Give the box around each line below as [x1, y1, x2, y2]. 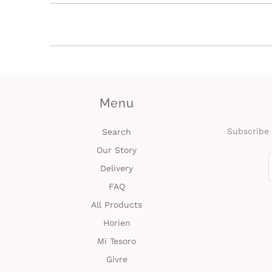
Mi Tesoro [97, 230, 136, 240]
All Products [91, 194, 142, 204]
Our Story [97, 139, 137, 149]
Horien [103, 212, 131, 222]
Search [102, 121, 131, 131]
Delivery [100, 157, 133, 168]
